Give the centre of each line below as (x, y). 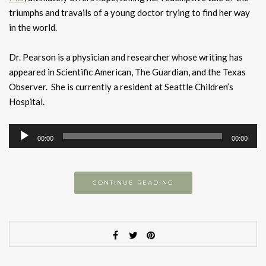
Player (21, 146)
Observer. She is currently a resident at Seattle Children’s (121, 87)
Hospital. (27, 102)
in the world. (33, 28)
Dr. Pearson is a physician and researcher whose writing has (126, 57)
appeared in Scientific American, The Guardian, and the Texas (127, 72)
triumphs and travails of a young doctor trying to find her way (129, 13)
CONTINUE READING (133, 183)
